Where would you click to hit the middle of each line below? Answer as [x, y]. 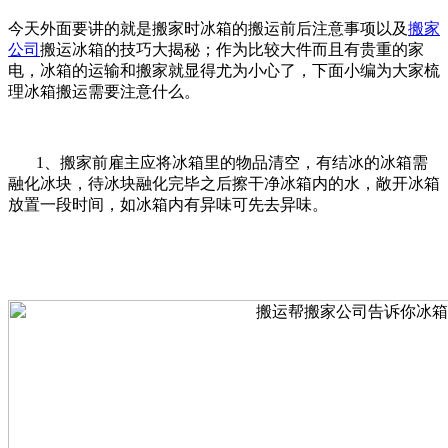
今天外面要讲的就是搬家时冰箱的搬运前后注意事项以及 [208, 28]
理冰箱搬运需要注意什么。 [104, 91]
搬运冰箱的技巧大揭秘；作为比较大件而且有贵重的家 [232, 49]
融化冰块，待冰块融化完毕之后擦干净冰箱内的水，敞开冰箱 [224, 183]
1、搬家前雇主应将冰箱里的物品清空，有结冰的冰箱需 [218, 162]
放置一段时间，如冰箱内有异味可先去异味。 [178, 204]
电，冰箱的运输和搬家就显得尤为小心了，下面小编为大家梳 [224, 70]
